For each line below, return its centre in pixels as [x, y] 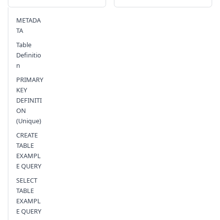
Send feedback [172, 27]
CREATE [27, 135]
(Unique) [29, 121]
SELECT [27, 180]
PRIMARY [30, 80]
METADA [28, 20]
